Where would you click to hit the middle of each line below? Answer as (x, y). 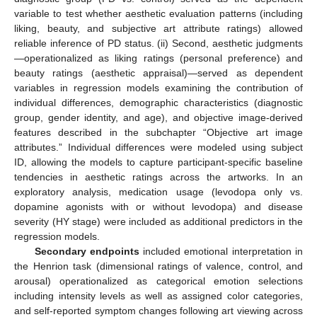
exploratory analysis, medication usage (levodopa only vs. (158, 191)
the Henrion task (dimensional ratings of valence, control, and (158, 266)
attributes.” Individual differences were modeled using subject (158, 147)
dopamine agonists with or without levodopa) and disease (158, 206)
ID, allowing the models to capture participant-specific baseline (158, 162)
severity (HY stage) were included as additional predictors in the (158, 221)
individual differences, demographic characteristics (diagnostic (158, 102)
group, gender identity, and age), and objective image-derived (158, 117)
